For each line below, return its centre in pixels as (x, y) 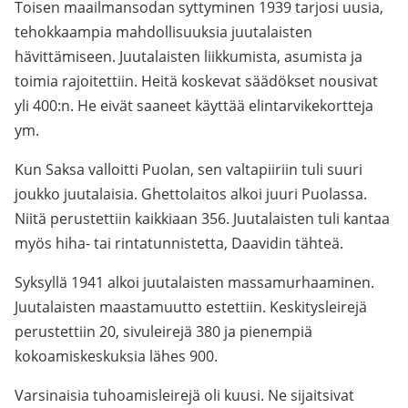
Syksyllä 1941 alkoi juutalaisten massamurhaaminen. (194, 282)
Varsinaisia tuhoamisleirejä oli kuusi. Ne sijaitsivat (184, 395)
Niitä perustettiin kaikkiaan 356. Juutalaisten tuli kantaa (202, 219)
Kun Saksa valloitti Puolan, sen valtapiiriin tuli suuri (189, 169)
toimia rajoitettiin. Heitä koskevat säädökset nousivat (196, 81)
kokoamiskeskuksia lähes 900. (116, 356)
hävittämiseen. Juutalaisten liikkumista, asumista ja (189, 56)
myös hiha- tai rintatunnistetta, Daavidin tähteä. (179, 243)
